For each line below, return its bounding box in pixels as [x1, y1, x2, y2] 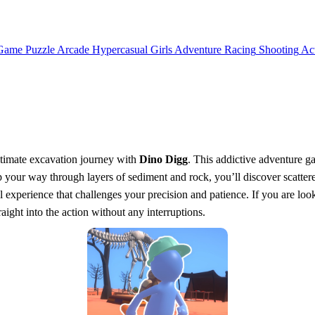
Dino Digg [139, 153, 188, 165]
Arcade [57, 43, 89, 56]
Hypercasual [92, 43, 148, 56]
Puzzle [25, 43, 55, 56]
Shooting [259, 43, 299, 56]
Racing [224, 43, 256, 56]
